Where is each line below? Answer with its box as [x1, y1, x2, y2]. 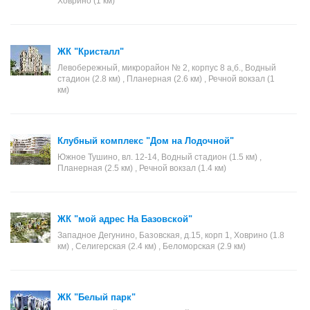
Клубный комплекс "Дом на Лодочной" [57, 136, 234, 146]
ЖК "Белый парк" [57, 292, 136, 302]
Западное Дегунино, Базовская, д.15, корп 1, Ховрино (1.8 [57, 230, 284, 240]
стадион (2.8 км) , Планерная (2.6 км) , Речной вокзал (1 [57, 74, 275, 84]
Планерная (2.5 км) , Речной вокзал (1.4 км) [57, 163, 226, 173]
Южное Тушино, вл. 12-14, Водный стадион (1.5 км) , [57, 152, 262, 162]
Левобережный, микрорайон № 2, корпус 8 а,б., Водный [57, 63, 276, 73]
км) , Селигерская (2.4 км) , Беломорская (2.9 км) [57, 241, 246, 251]
